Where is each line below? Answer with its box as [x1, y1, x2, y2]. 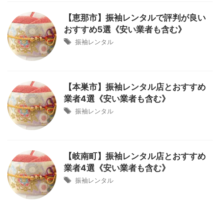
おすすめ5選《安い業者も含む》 [64, 25, 186, 34]
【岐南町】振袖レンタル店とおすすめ [64, 151, 206, 161]
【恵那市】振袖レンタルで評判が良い [64, 13, 206, 23]
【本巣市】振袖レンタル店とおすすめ [64, 82, 206, 92]
